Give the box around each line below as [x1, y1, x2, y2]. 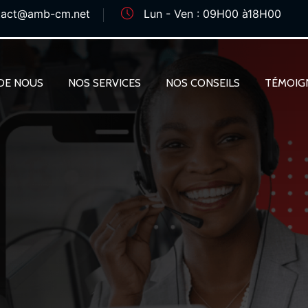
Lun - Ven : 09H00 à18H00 [140, 6, 281, 21]
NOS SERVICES [67, 76, 141, 89]
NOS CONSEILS [165, 76, 240, 89]
